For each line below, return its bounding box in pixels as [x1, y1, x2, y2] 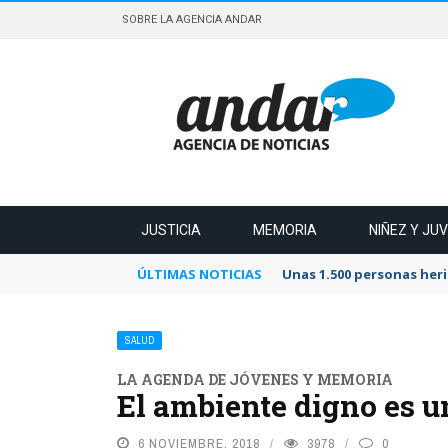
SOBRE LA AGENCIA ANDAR [122, 13, 262, 26]
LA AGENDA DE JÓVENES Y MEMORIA [117, 370, 393, 389]
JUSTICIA [141, 222, 201, 238]
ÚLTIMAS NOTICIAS [137, 265, 262, 283]
